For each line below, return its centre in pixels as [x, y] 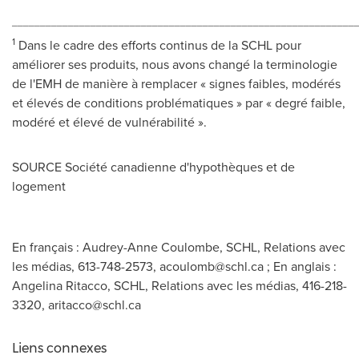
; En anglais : [300, 266]
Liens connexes [59, 348]
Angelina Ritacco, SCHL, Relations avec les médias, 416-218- [179, 285]
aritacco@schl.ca [95, 305]
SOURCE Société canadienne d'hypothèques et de [153, 167]
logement [39, 186]
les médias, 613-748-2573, [86, 266]
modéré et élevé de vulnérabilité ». [109, 122]
